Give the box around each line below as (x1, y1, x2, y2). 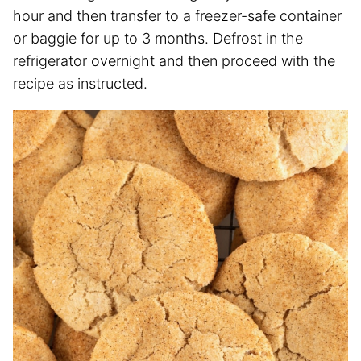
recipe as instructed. (13, 74, 147, 92)
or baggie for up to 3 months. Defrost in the (13, 29, 303, 47)
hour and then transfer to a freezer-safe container (13, 6, 342, 24)
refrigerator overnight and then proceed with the (13, 52, 335, 69)
